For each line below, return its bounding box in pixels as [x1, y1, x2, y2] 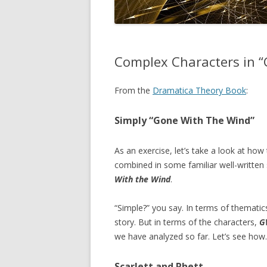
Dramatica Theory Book [153, 84, 246, 96]
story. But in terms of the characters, [114, 216, 259, 228]
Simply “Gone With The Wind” [114, 113, 254, 127]
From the [114, 84, 153, 96]
